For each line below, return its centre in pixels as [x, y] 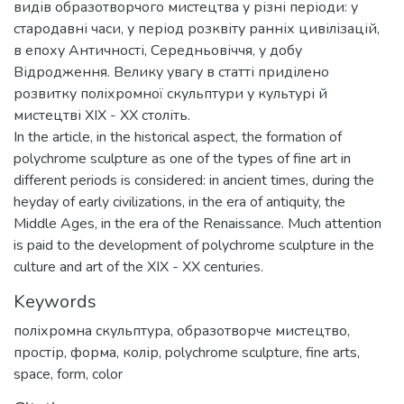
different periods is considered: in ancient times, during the [194, 180]
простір [39, 353]
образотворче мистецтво [262, 331]
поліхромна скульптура [92, 331]
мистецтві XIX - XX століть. [102, 115]
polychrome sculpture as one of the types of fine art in [182, 159]
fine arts [331, 353]
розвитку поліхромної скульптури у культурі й [170, 94]
